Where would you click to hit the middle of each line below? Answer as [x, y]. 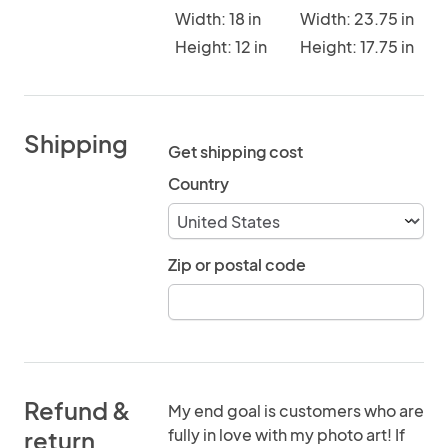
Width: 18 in [218, 18]
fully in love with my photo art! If [286, 434]
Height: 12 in [221, 46]
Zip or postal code [237, 264]
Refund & [77, 410]
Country [198, 183]
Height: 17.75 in [356, 46]
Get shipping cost [235, 151]
